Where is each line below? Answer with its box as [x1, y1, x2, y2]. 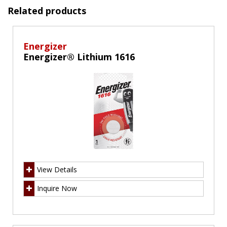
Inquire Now [37, 183, 77, 194]
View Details [37, 165, 77, 175]
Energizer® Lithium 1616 [23, 51, 135, 63]
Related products [8, 5, 86, 17]
